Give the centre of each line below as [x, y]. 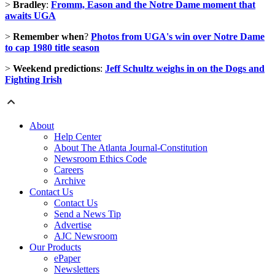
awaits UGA [30, 16]
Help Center [78, 137]
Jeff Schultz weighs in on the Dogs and [185, 69]
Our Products [55, 247]
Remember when [48, 37]
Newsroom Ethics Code [100, 159]
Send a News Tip [87, 214]
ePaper [67, 258]
